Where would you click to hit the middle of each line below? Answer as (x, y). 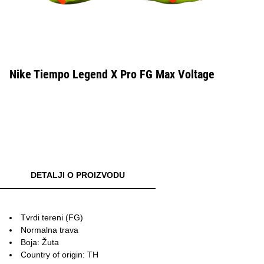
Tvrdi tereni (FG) (52, 217)
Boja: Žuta (40, 242)
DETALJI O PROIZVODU (78, 175)
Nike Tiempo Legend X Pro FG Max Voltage (112, 74)
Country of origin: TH (60, 255)
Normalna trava (49, 230)
